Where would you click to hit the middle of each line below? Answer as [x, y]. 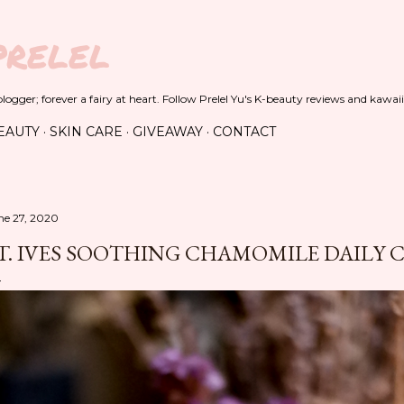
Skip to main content [202, 23]
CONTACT [244, 132]
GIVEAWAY [168, 132]
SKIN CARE [86, 132]
